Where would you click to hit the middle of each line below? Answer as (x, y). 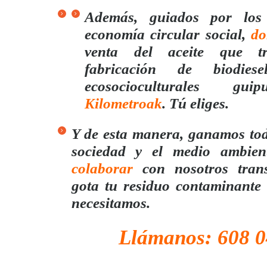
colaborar (102, 169)
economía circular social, (168, 34)
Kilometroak (123, 103)
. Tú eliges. (195, 103)
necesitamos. (111, 203)
